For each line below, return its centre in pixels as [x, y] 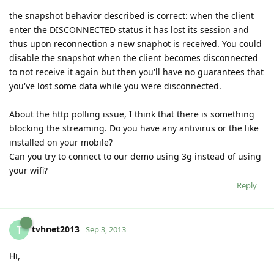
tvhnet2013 [56, 229]
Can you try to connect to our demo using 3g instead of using [135, 156]
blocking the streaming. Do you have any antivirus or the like [134, 128]
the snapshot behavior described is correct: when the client [131, 15]
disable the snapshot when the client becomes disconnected [134, 57]
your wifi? [28, 170]
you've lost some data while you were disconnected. [115, 86]
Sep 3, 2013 [106, 229]
